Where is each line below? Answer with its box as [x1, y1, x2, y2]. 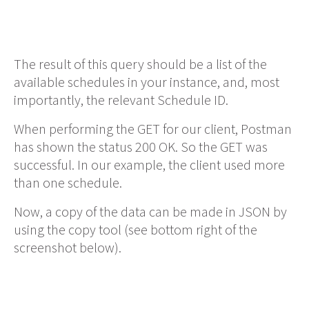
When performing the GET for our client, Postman [14, 120, 292, 138]
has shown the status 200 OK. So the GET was [14, 138, 268, 156]
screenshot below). [14, 239, 121, 257]
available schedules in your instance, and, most [14, 73, 279, 91]
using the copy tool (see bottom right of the [14, 221, 257, 239]
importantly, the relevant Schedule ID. [14, 91, 228, 109]
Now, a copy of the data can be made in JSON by [14, 203, 287, 221]
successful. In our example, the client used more [14, 156, 285, 174]
